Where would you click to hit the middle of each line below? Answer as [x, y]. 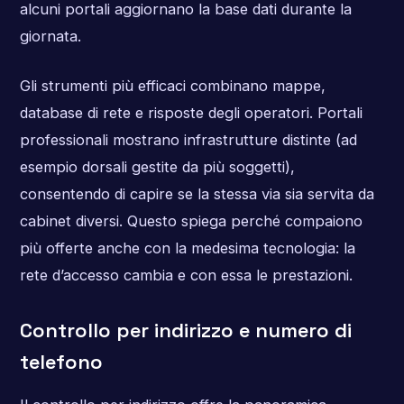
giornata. [50, 36]
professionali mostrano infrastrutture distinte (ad [188, 140]
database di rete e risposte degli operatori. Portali [191, 113]
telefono [61, 362]
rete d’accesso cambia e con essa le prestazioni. [186, 275]
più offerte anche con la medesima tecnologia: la [187, 248]
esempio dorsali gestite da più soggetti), [157, 167]
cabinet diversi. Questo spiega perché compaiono [191, 221]
